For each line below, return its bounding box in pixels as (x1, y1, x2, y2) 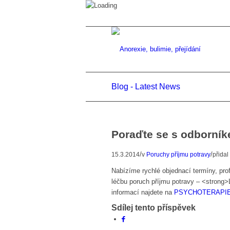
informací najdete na (111, 188, 174, 197)
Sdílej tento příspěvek (111, 203, 196, 213)
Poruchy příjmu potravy (146, 151, 210, 158)
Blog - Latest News (111, 82, 180, 91)
